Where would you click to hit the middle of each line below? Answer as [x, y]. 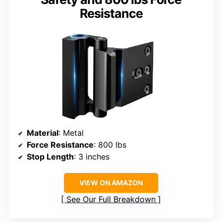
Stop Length [50, 157]
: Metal [71, 133]
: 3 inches [92, 157]
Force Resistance [60, 145]
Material [43, 133]
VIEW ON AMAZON [111, 183]
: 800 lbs [110, 145]
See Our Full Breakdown [111, 199]
